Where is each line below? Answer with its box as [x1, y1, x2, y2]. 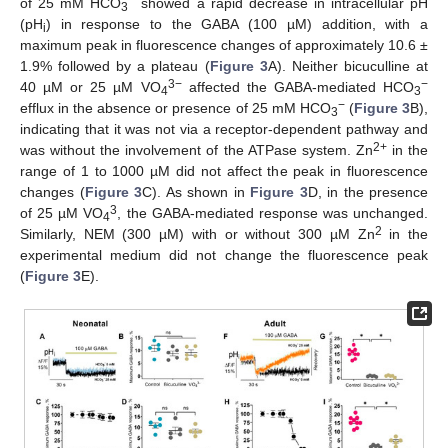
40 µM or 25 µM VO [20, 79, 161, 96]
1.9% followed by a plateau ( [20, 58, 210, 75]
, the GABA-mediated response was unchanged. [117, 205, 428, 222]
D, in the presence [307, 184, 428, 201]
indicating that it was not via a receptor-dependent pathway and [20, 121, 428, 138]
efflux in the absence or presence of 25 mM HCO [20, 100, 331, 117]
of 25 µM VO [20, 205, 104, 222]
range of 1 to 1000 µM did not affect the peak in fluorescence [20, 163, 428, 180]
